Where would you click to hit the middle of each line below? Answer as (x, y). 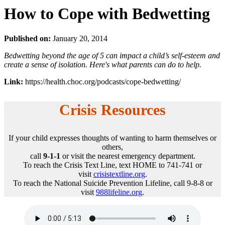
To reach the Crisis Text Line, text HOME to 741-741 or (113, 165)
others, (113, 147)
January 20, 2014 (79, 38)
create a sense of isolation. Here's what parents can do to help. (103, 64)
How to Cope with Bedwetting (107, 14)
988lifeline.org (119, 192)
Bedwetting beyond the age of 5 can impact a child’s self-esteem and (112, 55)
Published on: (27, 38)
